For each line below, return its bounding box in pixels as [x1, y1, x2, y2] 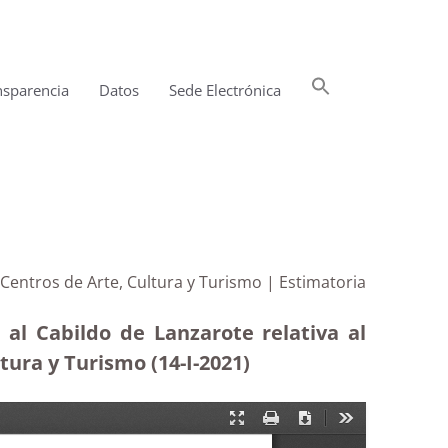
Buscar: [345, 75, 401, 98]
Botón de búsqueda [345, 103, 421, 126]
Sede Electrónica [169, 80, 281, 100]
